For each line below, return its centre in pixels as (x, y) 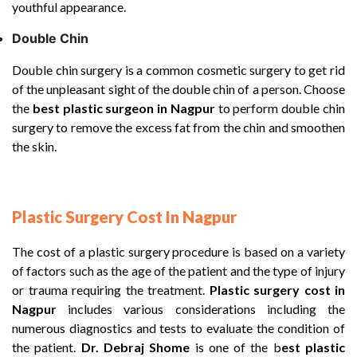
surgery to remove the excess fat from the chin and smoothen (178, 127)
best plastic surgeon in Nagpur (124, 108)
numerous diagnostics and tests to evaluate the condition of (178, 328)
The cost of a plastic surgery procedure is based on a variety (178, 251)
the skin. (34, 146)
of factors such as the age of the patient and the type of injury (178, 271)
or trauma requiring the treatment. (111, 290)
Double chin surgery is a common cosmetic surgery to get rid (178, 70)
